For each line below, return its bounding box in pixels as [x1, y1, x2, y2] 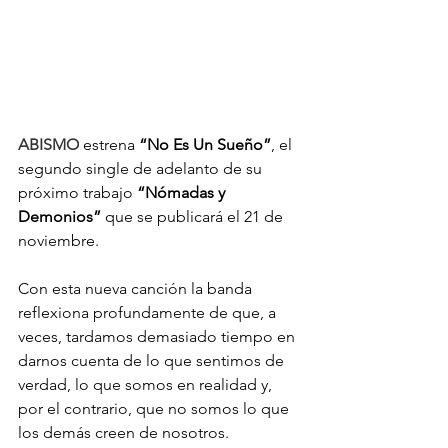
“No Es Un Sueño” [139, 134, 271, 154]
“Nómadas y [137, 182, 229, 202]
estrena [83, 134, 139, 154]
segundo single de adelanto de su [18, 158, 266, 178]
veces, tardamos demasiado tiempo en [18, 326, 299, 346]
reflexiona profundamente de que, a [18, 302, 280, 322]
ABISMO [18, 134, 79, 154]
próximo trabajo [18, 182, 137, 202]
